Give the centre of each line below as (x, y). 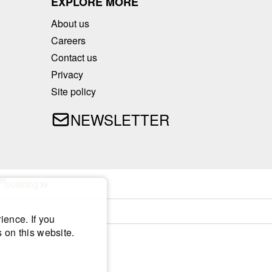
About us (70, 23)
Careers (68, 40)
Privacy (67, 74)
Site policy (73, 91)
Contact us (74, 57)
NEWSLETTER (120, 119)
